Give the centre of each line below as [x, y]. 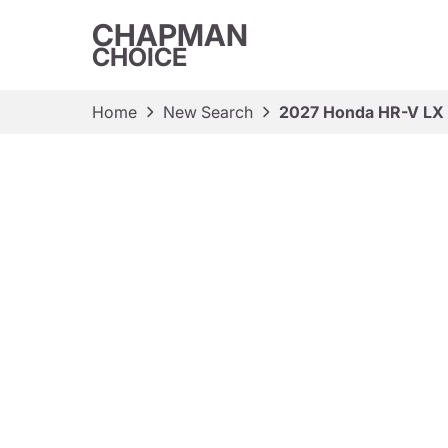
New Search [208, 112]
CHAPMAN [170, 35]
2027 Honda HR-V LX [361, 112]
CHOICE [139, 57]
